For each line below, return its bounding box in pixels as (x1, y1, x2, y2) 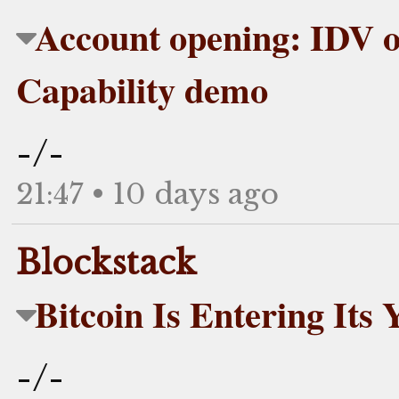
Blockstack (16, 241, 197, 283)
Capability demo (16, 62, 268, 116)
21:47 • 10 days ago (16, 175, 279, 212)
